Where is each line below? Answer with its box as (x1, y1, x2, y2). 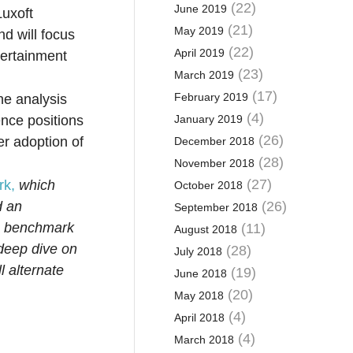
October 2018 (173, 179, 243, 191)
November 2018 (173, 157, 255, 169)
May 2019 (173, 24, 224, 37)
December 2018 (173, 135, 255, 147)
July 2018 (173, 245, 222, 258)
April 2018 (173, 311, 225, 324)
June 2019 (173, 2, 227, 15)
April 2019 (173, 46, 225, 59)
